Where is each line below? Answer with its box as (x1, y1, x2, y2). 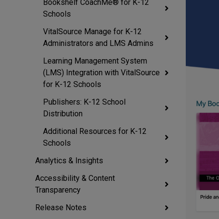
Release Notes (35, 203, 87, 212)
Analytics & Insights (35, 156, 103, 165)
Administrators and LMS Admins (43, 39, 153, 48)
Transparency (35, 185, 81, 195)
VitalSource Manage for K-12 (43, 27, 142, 36)
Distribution (43, 109, 83, 118)
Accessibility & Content (35, 174, 115, 183)
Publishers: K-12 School (43, 97, 126, 107)
